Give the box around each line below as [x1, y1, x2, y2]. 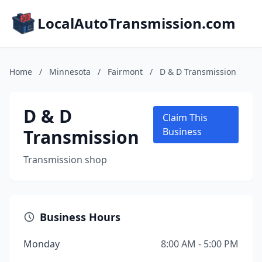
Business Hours [40, 210, 120, 224]
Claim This [163, 111, 208, 124]
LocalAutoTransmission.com [37, 13, 236, 33]
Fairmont [108, 66, 143, 77]
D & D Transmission [160, 66, 236, 77]
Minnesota [49, 66, 91, 77]
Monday [23, 237, 60, 250]
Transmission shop [23, 153, 107, 166]
